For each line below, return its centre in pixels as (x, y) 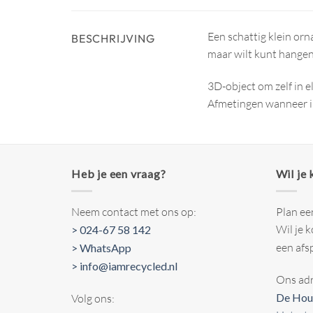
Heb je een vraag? (119, 173)
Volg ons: (93, 298)
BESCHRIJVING (113, 39)
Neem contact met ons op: (134, 212)
